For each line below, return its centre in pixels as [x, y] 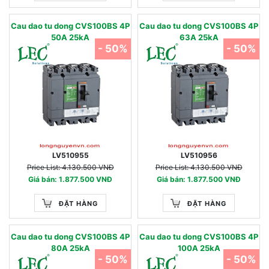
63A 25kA [199, 37]
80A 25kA [70, 248]
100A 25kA [199, 248]
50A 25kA [70, 37]
